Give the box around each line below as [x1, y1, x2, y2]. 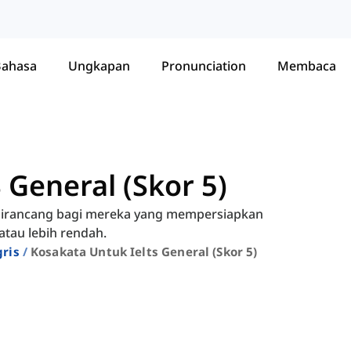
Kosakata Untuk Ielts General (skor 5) [30, 244, 258, 260]
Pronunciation [161, 56, 246, 74]
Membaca [277, 56, 336, 74]
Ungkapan [68, 56, 130, 74]
